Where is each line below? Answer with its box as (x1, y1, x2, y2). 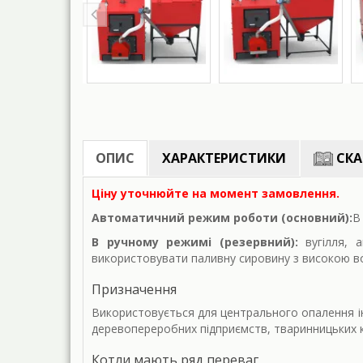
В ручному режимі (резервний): (92, 234, 298, 250)
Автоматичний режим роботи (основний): (92, 210, 352, 226)
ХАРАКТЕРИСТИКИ (162, 148, 286, 167)
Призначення (92, 280, 177, 299)
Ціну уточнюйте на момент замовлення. (92, 186, 340, 202)
